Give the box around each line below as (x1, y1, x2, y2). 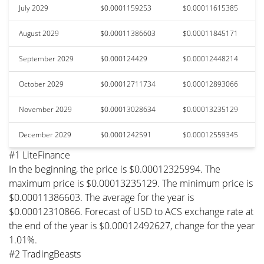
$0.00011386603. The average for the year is (9, 190, 194, 204)
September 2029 (19, 53, 74, 64)
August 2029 (19, 28, 59, 38)
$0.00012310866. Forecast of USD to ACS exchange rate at (9, 204, 253, 218)
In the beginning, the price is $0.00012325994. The (9, 162, 220, 176)
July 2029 (19, 2, 48, 13)
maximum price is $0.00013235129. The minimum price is (9, 176, 253, 190)
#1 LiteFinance (9, 148, 70, 161)
